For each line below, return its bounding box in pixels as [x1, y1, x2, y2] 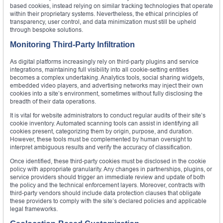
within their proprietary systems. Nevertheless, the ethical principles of [10, 10, 198, 18]
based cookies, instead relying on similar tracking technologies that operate [10, 2, 213, 10]
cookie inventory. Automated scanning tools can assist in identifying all [10, 119, 199, 127]
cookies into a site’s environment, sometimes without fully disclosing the [10, 90, 203, 98]
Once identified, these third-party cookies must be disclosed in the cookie [10, 157, 206, 165]
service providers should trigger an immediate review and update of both [10, 173, 205, 181]
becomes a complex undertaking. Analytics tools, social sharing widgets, [10, 74, 204, 82]
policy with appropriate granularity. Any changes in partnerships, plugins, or [10, 165, 212, 173]
